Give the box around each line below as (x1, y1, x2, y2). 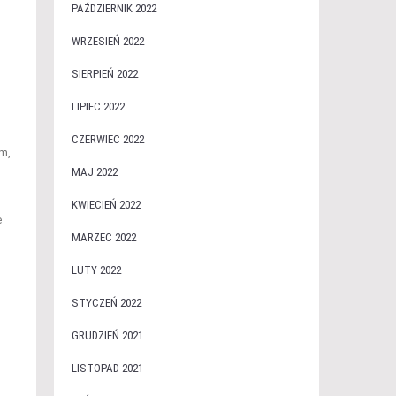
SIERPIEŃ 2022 (71, 67, 138, 80)
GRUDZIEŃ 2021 (71, 329, 143, 342)
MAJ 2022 (71, 165, 118, 179)
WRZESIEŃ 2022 (71, 34, 144, 48)
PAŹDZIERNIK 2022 (71, 2, 156, 15)
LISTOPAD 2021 (71, 362, 143, 375)
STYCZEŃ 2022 (71, 296, 141, 309)
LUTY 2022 (71, 263, 121, 277)
